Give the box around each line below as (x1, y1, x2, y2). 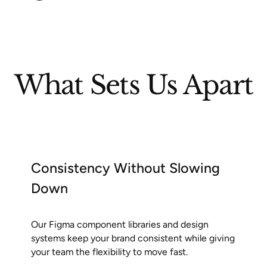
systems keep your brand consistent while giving (30, 232, 235, 244)
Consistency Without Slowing (30, 159, 220, 176)
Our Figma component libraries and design (30, 218, 209, 230)
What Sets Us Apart (14, 69, 253, 102)
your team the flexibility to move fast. (30, 246, 188, 257)
